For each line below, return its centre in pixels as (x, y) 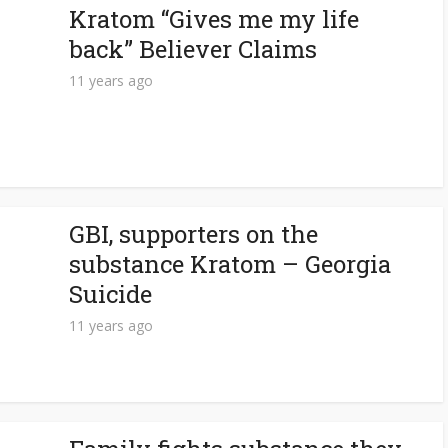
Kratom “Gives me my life (214, 19)
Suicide (110, 294)
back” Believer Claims (193, 49)
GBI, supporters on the (193, 234)
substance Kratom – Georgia (230, 264)
